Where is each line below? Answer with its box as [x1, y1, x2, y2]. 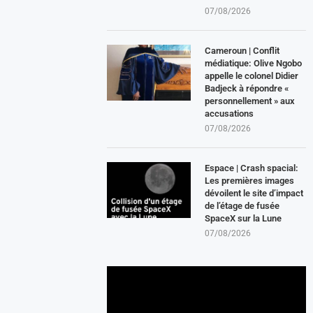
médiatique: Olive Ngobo [205, 57, 303, 68]
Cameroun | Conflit [205, 45, 280, 56]
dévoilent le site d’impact [205, 187, 304, 198]
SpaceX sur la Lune [205, 212, 282, 224]
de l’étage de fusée [205, 200, 280, 211]
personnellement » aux [205, 95, 296, 106]
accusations [205, 108, 254, 119]
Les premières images [205, 175, 295, 186]
